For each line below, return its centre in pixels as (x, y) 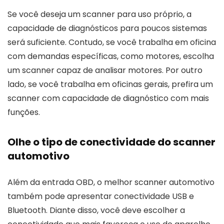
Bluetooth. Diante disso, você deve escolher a (96, 210)
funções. (24, 112)
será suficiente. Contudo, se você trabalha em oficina (112, 42)
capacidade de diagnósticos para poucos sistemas (107, 28)
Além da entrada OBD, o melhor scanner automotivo (111, 182)
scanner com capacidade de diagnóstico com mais (108, 98)
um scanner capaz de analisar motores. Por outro (105, 70)
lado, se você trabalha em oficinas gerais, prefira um (110, 84)
